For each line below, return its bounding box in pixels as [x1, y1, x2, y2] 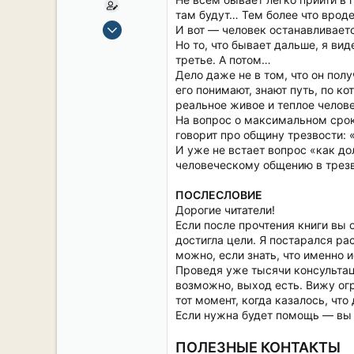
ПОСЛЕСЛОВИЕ [175, 188, 262, 201]
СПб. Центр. [104, 115, 159, 127]
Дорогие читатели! [175, 203, 275, 217]
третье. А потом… [175, 53, 271, 66]
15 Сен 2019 [104, 17, 159, 29]
